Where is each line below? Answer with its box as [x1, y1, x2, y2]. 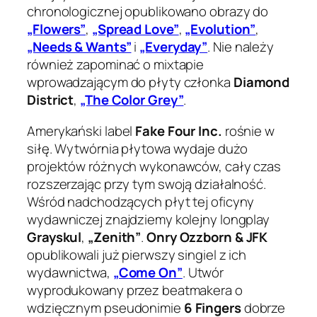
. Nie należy [207, 38, 275, 57]
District [27, 91, 74, 110]
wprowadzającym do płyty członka [27, 73, 234, 92]
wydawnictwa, [27, 263, 113, 282]
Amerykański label [27, 121, 136, 140]
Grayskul [27, 227, 82, 246]
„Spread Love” [91, 20, 179, 39]
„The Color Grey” [80, 91, 184, 110]
